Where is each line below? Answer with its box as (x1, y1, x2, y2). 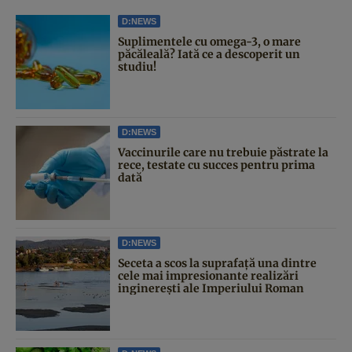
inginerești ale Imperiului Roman (118, 280, 304, 295)
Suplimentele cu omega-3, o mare (118, 34, 301, 49)
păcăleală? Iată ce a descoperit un (118, 46, 300, 61)
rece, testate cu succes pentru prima (118, 157, 315, 172)
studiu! (118, 59, 156, 74)
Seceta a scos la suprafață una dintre (118, 255, 317, 270)
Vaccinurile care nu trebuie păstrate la (118, 145, 328, 159)
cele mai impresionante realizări (118, 268, 299, 283)
